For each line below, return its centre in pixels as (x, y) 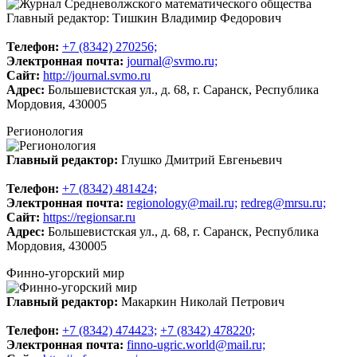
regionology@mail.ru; (182, 202)
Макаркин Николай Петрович (203, 301)
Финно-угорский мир (65, 273)
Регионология (45, 131)
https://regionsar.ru (89, 217)
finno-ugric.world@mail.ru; (196, 344)
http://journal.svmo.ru (97, 75)
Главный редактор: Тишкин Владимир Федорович (144, 18)
